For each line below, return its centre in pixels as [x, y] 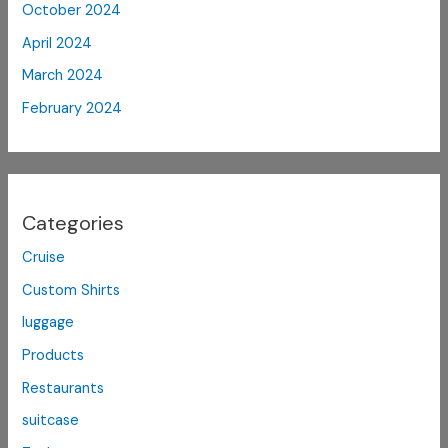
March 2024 [63, 76]
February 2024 [72, 108]
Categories [73, 223]
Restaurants [63, 388]
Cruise [44, 258]
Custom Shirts [71, 290]
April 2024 [57, 43]
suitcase [51, 421]
